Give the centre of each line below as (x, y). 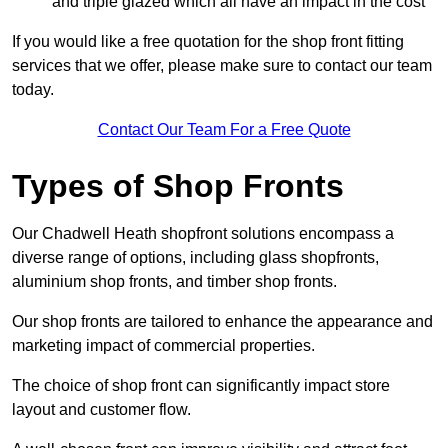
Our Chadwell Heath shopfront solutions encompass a (203, 234)
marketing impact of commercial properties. (163, 346)
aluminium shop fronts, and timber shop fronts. (176, 282)
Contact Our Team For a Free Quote (224, 130)
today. (33, 90)
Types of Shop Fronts (178, 186)
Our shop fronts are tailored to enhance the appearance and (222, 322)
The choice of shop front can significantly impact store (201, 386)
